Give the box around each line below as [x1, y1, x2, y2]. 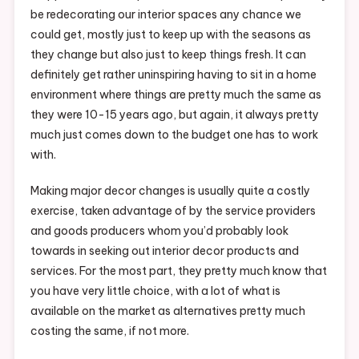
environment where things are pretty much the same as [30, 87, 321, 102]
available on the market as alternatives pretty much [30, 304, 305, 318]
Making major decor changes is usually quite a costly [30, 184, 310, 198]
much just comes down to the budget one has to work [30, 127, 318, 142]
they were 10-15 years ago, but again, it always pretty [30, 107, 319, 122]
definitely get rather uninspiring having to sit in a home [30, 67, 317, 82]
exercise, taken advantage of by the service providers [30, 204, 316, 218]
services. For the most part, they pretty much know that [30, 264, 327, 278]
